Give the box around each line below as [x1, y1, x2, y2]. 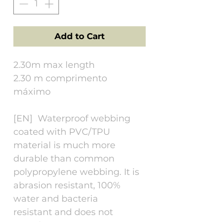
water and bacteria [13, 193, 98, 204]
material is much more [13, 139, 115, 151]
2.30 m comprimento [13, 72, 107, 84]
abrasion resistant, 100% [13, 179, 120, 191]
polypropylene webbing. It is [13, 166, 139, 177]
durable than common [13, 153, 114, 164]
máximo [13, 86, 51, 97]
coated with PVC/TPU [13, 126, 110, 137]
